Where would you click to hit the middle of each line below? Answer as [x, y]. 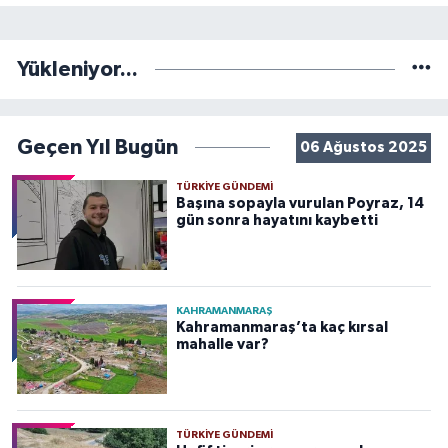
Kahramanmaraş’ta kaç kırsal [281, 328]
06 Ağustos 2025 [363, 147]
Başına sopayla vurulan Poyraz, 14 [299, 204]
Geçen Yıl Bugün [97, 148]
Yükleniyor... [77, 69]
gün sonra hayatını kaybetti [276, 221]
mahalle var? [222, 345]
